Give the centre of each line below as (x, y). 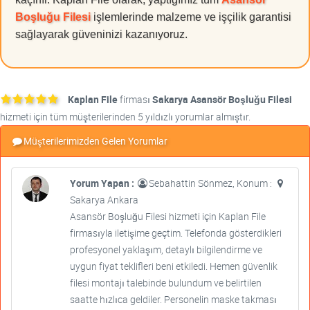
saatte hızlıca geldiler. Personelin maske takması (173, 300)
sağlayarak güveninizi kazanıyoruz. (101, 35)
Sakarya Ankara (104, 200)
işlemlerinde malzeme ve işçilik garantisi (191, 17)
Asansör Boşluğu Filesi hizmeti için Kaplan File (167, 217)
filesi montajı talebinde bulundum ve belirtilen (165, 283)
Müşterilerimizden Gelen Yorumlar (95, 141)
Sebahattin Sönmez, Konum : (211, 183)
